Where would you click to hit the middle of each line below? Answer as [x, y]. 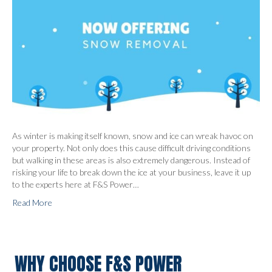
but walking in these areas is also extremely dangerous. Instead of [131, 160]
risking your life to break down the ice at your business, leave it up [131, 172]
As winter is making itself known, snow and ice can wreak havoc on [133, 135]
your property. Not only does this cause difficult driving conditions [131, 148]
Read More [32, 202]
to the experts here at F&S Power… [76, 184]
